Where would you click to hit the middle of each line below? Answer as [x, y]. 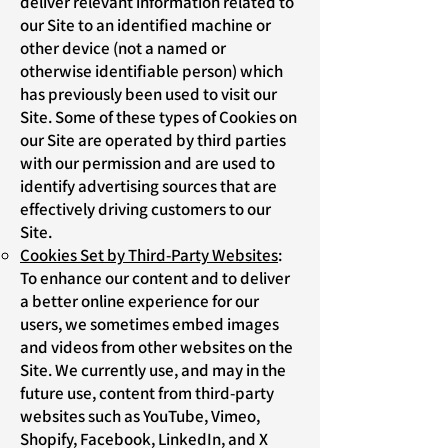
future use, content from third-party [147, 393]
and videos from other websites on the [156, 347]
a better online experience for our [139, 301]
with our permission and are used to [147, 163]
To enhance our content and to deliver [155, 278]
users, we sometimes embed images [149, 324]
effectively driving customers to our [145, 209]
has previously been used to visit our [148, 94]
